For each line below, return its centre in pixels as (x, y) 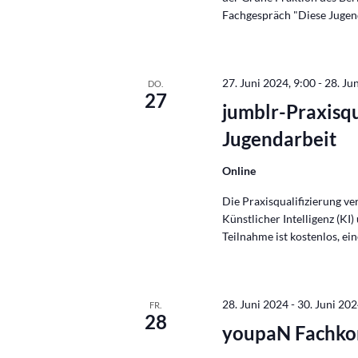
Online (239, 171)
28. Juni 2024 (256, 304)
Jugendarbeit (280, 139)
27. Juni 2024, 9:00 (269, 83)
